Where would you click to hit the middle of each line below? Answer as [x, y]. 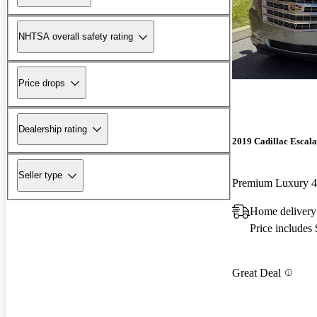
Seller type [40, 175]
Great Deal [257, 272]
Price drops [42, 83]
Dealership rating [53, 129]
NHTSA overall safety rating [76, 37]
